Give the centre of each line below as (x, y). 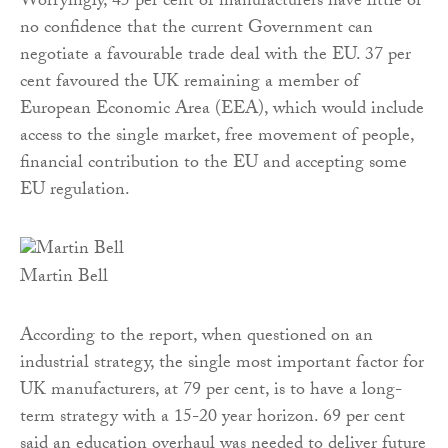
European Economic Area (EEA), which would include (222, 111)
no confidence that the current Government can (196, 30)
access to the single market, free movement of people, (217, 138)
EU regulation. (75, 192)
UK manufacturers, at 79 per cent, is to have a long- (211, 392)
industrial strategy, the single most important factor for (222, 365)
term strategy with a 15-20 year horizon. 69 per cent (212, 419)
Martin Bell (64, 279)
